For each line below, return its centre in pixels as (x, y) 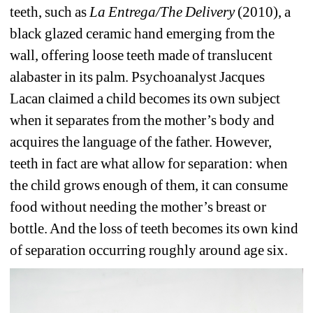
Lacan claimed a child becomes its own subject (145, 98)
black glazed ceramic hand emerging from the (143, 33)
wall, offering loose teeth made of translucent (141, 55)
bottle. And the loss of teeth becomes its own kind (154, 228)
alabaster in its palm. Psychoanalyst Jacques (138, 77)
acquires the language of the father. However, (141, 141)
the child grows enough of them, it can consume (149, 185)
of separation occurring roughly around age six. (149, 250)
